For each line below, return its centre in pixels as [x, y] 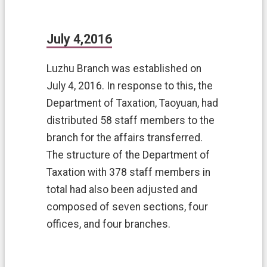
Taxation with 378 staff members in [128, 173]
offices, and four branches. [108, 224]
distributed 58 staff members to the [131, 121]
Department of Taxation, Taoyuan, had [132, 103]
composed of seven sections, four [127, 207]
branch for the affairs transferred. [125, 138]
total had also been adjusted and [122, 190]
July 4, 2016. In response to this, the [130, 86]
